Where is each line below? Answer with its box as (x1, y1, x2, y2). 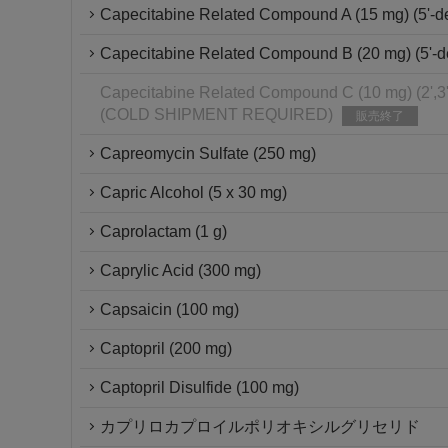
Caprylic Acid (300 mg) (100, 262, 261, 279)
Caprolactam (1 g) (100, 223, 227, 240)
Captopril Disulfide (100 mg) (100, 379, 299, 396)
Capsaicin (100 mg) (100, 301, 239, 318)
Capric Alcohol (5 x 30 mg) (100, 184, 287, 201)
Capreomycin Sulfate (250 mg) (100, 145, 316, 162)
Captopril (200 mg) (100, 340, 232, 357)
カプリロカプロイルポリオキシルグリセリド (100, 418, 420, 435)
